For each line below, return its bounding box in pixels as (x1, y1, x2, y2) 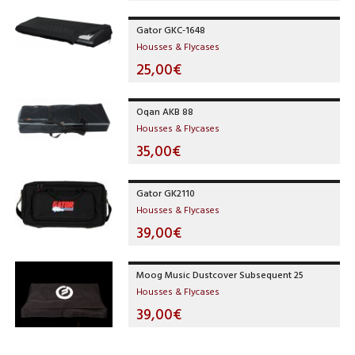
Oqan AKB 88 (136, 104, 194, 119)
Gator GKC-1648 (136, 22, 206, 37)
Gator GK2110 (136, 185, 196, 200)
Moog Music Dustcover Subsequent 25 (136, 267, 304, 282)
